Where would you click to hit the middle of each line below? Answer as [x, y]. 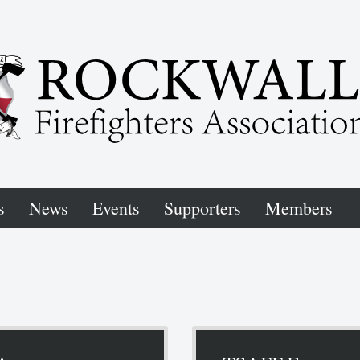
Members [299, 208]
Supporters [202, 208]
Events [116, 208]
